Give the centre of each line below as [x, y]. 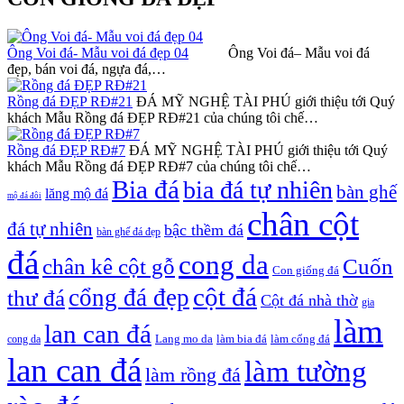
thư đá [36, 298]
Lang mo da [184, 338]
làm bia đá [242, 338]
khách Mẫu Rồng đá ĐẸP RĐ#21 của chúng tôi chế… [163, 117]
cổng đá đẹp [129, 297]
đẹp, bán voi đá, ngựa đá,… [87, 69]
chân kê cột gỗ [109, 266]
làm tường [306, 371]
